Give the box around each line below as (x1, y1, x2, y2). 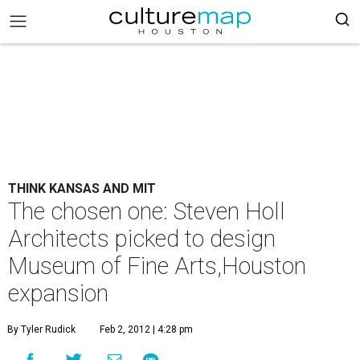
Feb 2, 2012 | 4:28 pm (100, 324, 193, 335)
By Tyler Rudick (7, 324, 76, 335)
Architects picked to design (8, 225, 276, 252)
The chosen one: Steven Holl (8, 198, 285, 225)
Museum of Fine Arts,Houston (8, 252, 306, 280)
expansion (8, 280, 108, 307)
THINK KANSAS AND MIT (8, 181, 156, 196)
